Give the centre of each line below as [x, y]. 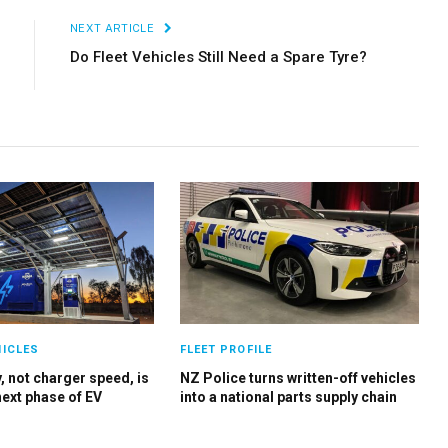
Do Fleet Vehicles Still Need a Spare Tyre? [218, 57]
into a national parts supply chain [288, 397]
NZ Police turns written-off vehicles [297, 378]
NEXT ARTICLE [114, 28]
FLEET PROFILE [225, 350]
